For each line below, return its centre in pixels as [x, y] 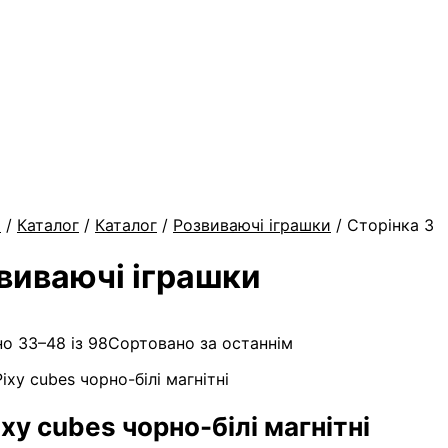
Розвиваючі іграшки [252, 225]
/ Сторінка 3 [382, 225]
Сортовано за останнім [200, 343]
